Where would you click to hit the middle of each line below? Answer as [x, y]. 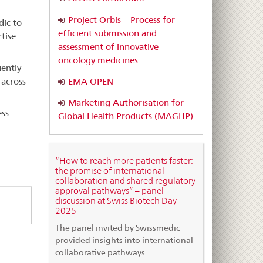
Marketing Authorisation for [126, 103]
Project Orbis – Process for [121, 19]
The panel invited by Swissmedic [117, 227]
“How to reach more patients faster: [124, 161]
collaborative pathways [100, 252]
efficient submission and [107, 33]
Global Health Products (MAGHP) [125, 116]
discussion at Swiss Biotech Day [116, 200]
